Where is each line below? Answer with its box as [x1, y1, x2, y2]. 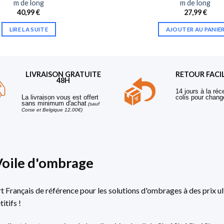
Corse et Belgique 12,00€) [21, 107, 82, 113]
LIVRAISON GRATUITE [25, 70, 101, 79]
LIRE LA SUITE [9, 25, 48, 32]
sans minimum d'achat [21, 99, 86, 107]
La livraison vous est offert [21, 93, 98, 101]
